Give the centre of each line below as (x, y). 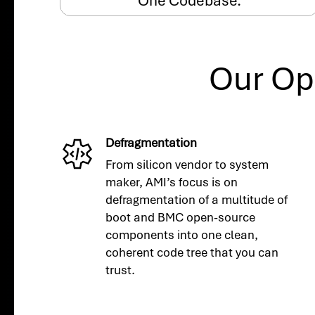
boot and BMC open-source (181, 217)
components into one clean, (182, 234)
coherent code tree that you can (192, 252)
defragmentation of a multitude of (197, 199)
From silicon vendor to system (187, 164)
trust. (121, 270)
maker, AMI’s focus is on (172, 182)
